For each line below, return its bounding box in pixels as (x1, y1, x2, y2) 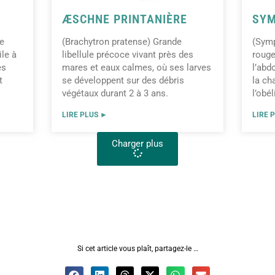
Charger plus (112, 138, 163, 150)
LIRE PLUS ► (62, 110, 107, 120)
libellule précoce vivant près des (62, 49, 193, 61)
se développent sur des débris (62, 75, 184, 87)
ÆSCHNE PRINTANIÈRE (62, 12, 187, 27)
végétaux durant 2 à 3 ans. (62, 88, 168, 99)
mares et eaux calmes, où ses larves (62, 62, 211, 74)
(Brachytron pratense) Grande (62, 36, 182, 48)
